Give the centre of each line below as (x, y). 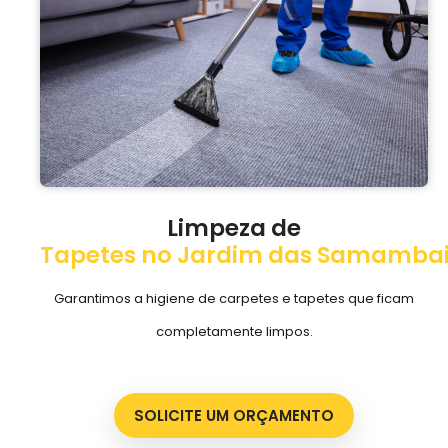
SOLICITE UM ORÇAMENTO (234, 415)
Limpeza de (234, 228)
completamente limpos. (234, 332)
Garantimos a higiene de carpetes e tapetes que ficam (234, 299)
